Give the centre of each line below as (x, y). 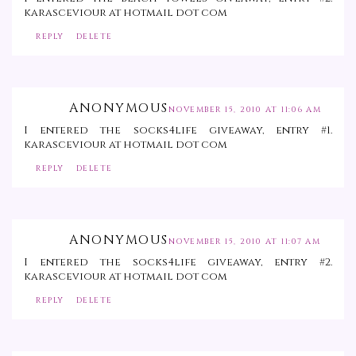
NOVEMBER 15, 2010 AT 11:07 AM (244, 242)
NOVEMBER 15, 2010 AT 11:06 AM (244, 110)
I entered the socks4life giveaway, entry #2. (178, 263)
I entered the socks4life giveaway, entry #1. (178, 131)
